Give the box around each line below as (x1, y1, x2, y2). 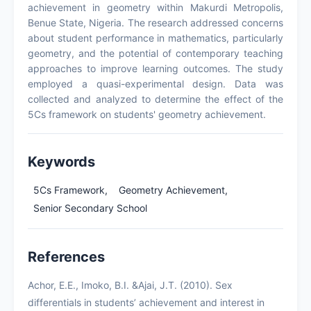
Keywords (28, 153, 95, 170)
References (28, 248, 105, 265)
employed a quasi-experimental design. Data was (28, 77, 283, 90)
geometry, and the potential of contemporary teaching (28, 47, 283, 59)
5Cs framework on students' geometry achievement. (28, 108, 266, 120)
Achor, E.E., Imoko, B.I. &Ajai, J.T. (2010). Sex (28, 278, 233, 291)
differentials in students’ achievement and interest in (28, 296, 264, 308)
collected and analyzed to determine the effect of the (28, 92, 283, 105)
